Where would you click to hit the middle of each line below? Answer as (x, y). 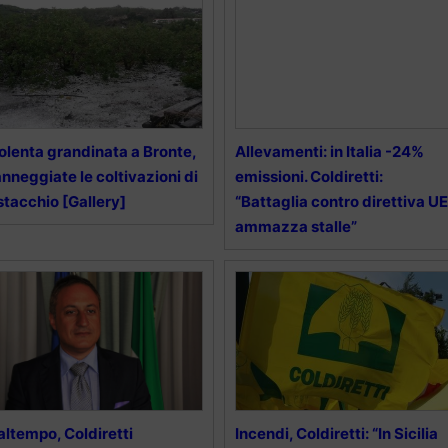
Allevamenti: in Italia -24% (329, 152)
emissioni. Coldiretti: (308, 177)
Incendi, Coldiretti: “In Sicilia (336, 434)
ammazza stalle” (295, 227)
